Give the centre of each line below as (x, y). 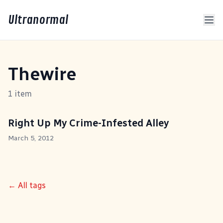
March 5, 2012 (31, 138)
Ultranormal (38, 20)
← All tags (27, 185)
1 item (20, 94)
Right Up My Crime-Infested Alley (88, 123)
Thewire (42, 74)
